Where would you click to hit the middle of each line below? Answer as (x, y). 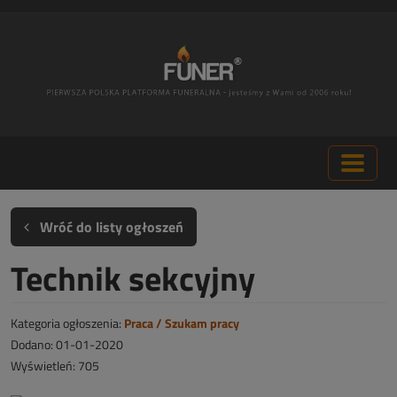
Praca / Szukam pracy (182, 323)
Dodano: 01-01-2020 (67, 344)
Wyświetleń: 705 (55, 366)
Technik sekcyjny (133, 278)
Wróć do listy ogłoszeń (110, 227)
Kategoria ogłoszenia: (66, 323)
